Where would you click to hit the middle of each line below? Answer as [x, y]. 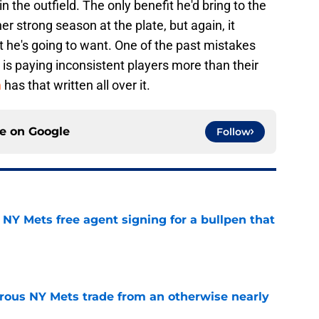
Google [49, 132]
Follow [234, 132]
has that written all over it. [76, 85]
